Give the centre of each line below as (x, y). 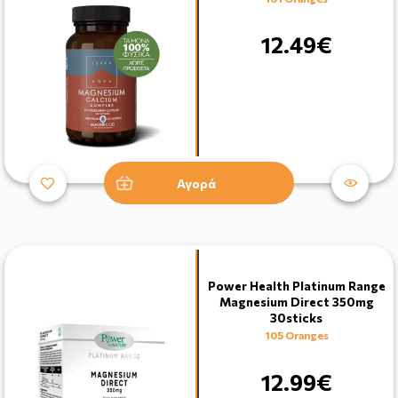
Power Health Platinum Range (296, 286)
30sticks (296, 318)
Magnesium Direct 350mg (296, 302)
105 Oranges (296, 335)
